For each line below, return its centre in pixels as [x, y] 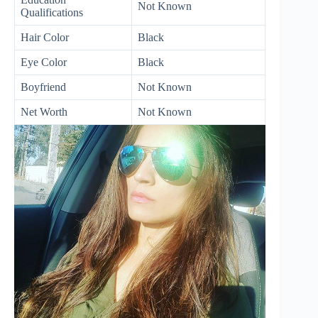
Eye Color [44, 62]
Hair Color [45, 37]
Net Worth [44, 111]
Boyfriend [43, 87]
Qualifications [52, 12]
